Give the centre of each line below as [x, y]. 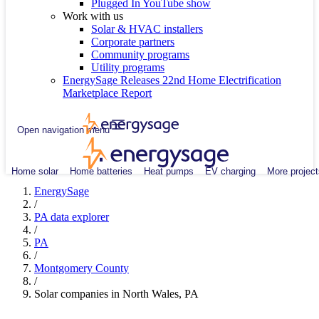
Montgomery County [82, 268]
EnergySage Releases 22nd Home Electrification [172, 80]
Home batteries [101, 171]
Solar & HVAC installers [147, 29]
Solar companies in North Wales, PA [116, 294]
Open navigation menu [63, 130]
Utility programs [128, 67]
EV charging [230, 171]
